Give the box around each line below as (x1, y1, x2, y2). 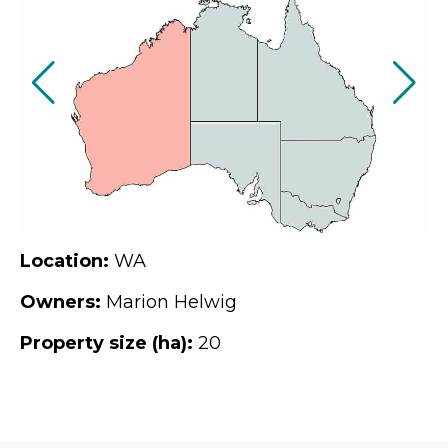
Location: (20, 250, 109, 272)
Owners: (20, 291, 101, 313)
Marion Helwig (101, 291, 237, 313)
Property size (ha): (20, 332, 193, 354)
